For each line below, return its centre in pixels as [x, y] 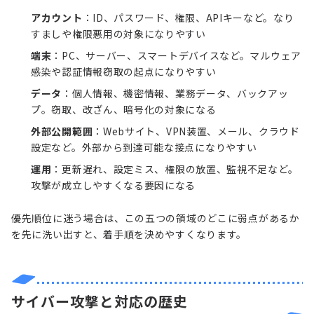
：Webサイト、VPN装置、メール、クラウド [196, 131]
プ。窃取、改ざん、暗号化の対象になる [124, 109]
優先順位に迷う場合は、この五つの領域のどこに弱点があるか [156, 218]
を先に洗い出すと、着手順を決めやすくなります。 [129, 234]
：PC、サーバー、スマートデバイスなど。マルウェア [176, 55]
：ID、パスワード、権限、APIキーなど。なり [188, 17]
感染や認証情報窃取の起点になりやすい [124, 71]
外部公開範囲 [62, 131]
